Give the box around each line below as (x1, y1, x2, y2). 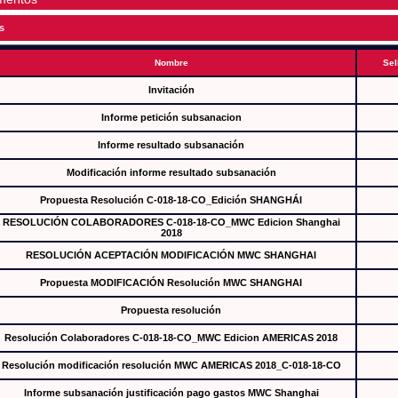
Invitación (147, 84, 195, 95)
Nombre (154, 58, 188, 68)
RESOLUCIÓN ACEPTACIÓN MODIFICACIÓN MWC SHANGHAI (26, 250, 316, 260)
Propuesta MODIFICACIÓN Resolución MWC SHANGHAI (40, 277, 302, 288)
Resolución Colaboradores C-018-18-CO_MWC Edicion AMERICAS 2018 (4, 332, 338, 343)
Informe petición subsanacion (100, 112, 242, 123)
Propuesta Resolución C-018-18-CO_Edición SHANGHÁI (40, 195, 302, 205)
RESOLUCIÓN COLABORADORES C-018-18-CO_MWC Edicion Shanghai (2, 217, 340, 227)
